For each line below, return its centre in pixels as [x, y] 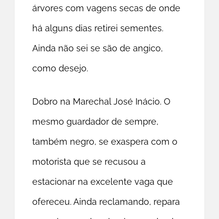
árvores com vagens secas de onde [107, 8]
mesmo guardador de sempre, [96, 122]
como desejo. [60, 68]
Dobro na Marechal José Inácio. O [102, 102]
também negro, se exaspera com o [105, 142]
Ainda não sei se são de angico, [98, 48]
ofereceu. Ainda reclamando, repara [106, 202]
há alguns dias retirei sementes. [98, 28]
